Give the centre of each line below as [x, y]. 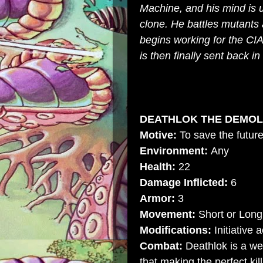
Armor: [157, 198]
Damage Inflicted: [184, 183]
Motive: [158, 135]
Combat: [161, 246]
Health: [158, 167]
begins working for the [193, 40]
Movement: [168, 214]
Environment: [174, 151]
